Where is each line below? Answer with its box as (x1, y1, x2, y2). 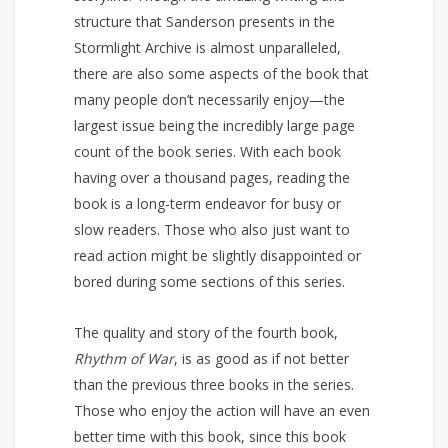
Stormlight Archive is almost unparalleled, (73, 37, 341, 57)
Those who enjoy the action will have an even (73, 400, 370, 420)
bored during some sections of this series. (73, 271, 345, 291)
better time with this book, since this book (73, 426, 346, 446)
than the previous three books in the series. (73, 374, 354, 394)
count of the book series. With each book (73, 141, 341, 161)
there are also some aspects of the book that (73, 63, 369, 83)
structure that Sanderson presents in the (73, 11, 335, 31)
